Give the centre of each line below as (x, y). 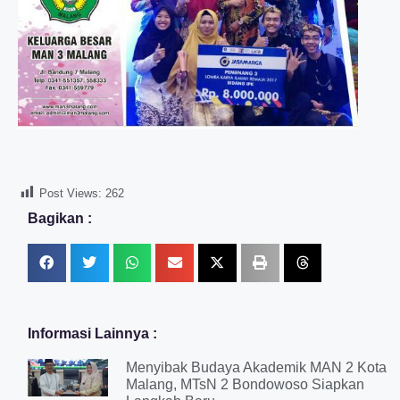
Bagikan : (60, 219)
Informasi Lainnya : (92, 333)
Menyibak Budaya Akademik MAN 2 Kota (256, 367)
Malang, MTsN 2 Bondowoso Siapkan (245, 384)
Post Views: (71, 193)
